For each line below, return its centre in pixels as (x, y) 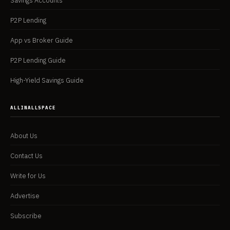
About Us (24, 136)
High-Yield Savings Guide (47, 80)
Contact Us (26, 156)
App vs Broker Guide (42, 40)
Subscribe (26, 216)
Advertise (25, 196)
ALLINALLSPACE (33, 108)
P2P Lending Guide (38, 60)
